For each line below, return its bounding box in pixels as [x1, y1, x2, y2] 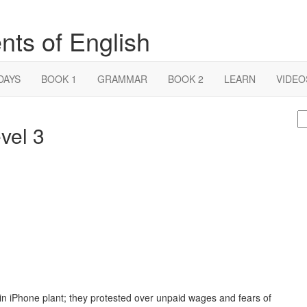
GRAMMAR [97, 72, 147, 86]
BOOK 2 [168, 72, 204, 86]
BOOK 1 [41, 72, 77, 86]
